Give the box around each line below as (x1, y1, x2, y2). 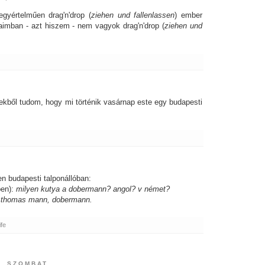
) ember (174, 11, 203, 20)
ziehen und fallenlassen (91, 11, 175, 20)
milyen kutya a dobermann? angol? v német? (16, 185, 170, 194)
